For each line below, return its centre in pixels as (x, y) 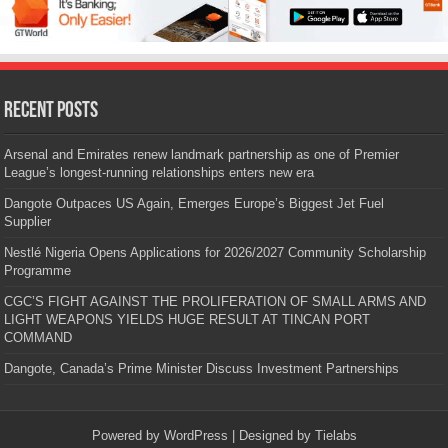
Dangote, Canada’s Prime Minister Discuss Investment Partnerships (202, 369)
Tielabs (335, 436)
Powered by (127, 436)
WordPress (195, 436)
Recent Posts (51, 112)
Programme (38, 271)
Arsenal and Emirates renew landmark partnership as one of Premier (202, 155)
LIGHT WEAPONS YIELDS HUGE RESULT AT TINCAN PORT (187, 320)
